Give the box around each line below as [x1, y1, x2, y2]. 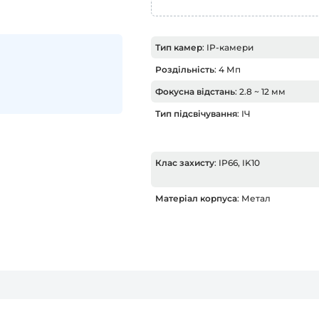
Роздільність [155, 64, 214, 75]
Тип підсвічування [155, 108, 237, 119]
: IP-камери [202, 42, 253, 53]
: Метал [237, 193, 271, 204]
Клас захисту [155, 157, 214, 168]
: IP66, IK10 [214, 157, 260, 168]
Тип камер [155, 42, 202, 53]
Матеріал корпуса [155, 193, 237, 204]
